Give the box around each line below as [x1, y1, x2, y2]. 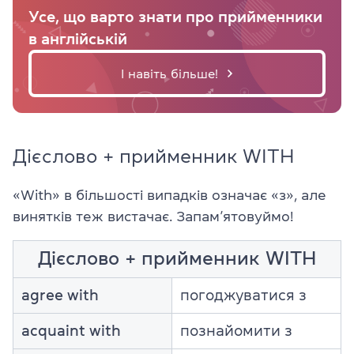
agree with [21, 287, 99, 303]
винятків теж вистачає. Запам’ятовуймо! [13, 209, 293, 224]
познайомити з [180, 322, 292, 338]
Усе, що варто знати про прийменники [28, 8, 322, 24]
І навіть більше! [120, 66, 218, 80]
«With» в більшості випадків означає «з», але [13, 187, 326, 202]
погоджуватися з [180, 287, 307, 303]
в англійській [28, 30, 127, 47]
